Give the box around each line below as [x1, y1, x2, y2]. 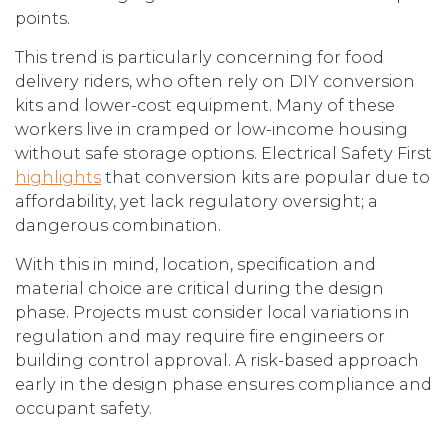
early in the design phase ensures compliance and [15, 375, 432, 394]
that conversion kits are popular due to [101, 168, 430, 187]
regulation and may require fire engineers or [15, 327, 385, 346]
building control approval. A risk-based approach [15, 351, 419, 370]
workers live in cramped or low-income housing [15, 120, 408, 139]
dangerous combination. [15, 216, 221, 235]
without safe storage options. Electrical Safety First [15, 144, 432, 163]
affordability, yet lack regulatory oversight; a [15, 192, 378, 211]
